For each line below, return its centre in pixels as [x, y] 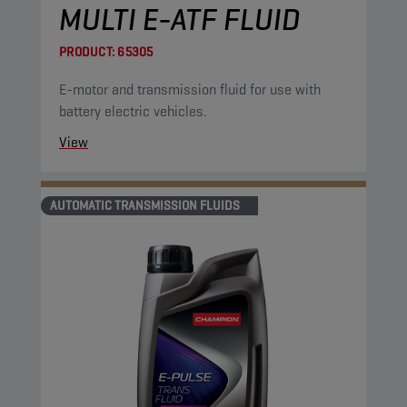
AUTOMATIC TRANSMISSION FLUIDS [145, 205]
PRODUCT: [87, 52]
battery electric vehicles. [133, 111]
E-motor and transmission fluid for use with [190, 89]
